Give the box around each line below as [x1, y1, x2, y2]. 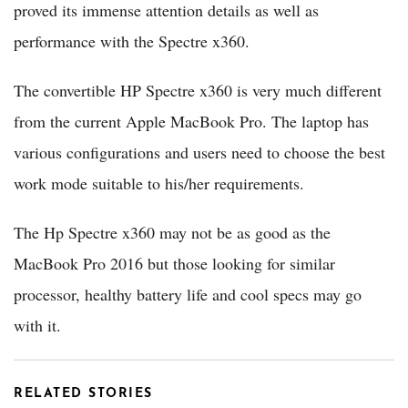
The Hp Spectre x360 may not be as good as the [14, 220, 331, 243]
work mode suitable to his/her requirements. [14, 171, 304, 194]
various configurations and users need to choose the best [14, 140, 385, 163]
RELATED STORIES [14, 386, 153, 401]
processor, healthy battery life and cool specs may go [14, 282, 362, 305]
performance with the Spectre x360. [14, 29, 250, 52]
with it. [14, 313, 61, 336]
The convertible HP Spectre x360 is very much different [14, 78, 382, 101]
